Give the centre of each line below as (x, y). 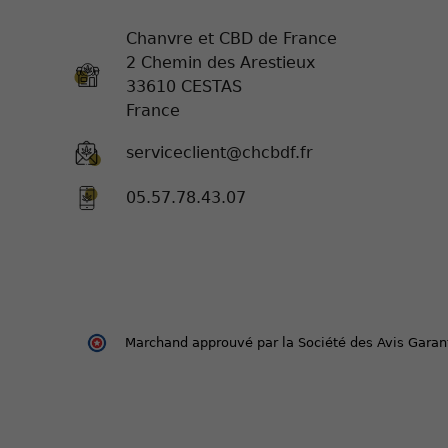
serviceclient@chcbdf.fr (219, 153)
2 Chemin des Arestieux (220, 63)
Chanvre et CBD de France (231, 39)
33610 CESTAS (184, 87)
